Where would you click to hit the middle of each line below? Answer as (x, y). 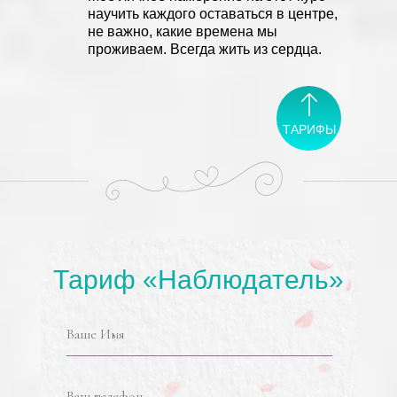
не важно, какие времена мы (183, 31)
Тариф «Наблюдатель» (198, 280)
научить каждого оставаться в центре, (213, 14)
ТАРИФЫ (309, 129)
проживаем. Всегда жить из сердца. (205, 49)
